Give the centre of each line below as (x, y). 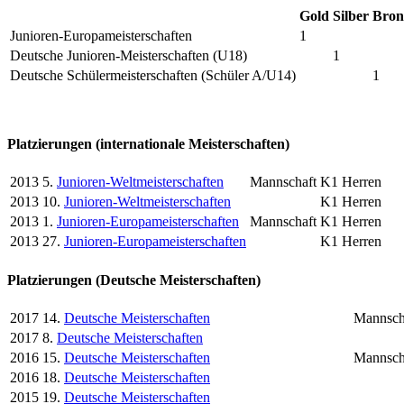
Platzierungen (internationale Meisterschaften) (148, 144)
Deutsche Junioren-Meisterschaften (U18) (129, 55)
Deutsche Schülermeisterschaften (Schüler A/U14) (153, 75)
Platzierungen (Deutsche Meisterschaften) (134, 280)
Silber (351, 15)
